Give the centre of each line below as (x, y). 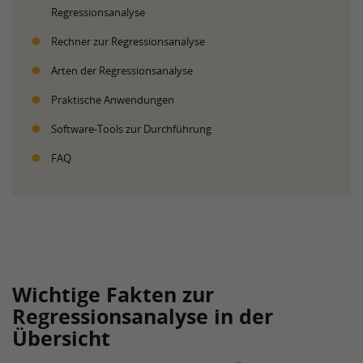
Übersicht (61, 338)
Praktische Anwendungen (113, 100)
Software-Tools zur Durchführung (131, 129)
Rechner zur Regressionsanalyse (128, 41)
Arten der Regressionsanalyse (122, 70)
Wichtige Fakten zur (113, 294)
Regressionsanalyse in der (143, 316)
